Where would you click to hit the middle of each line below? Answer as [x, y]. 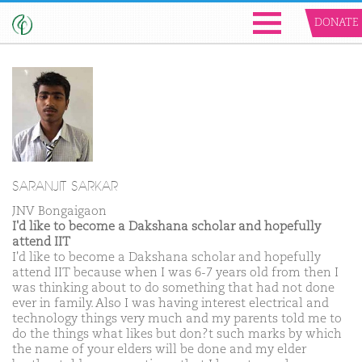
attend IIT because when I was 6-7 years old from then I [175, 272]
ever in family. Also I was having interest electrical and [170, 303]
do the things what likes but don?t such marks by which [177, 334]
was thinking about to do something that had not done [173, 288]
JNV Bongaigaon [59, 211]
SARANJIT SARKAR [65, 186]
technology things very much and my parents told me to [177, 318]
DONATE [336, 23]
